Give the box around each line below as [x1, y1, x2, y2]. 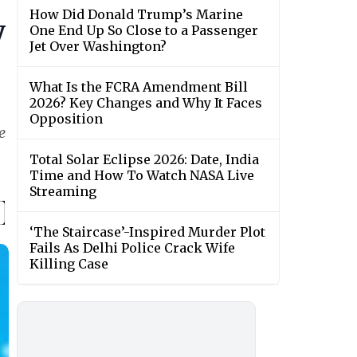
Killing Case [29, 256, 108, 273]
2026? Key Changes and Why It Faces [29, 95, 262, 112]
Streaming [29, 183, 96, 200]
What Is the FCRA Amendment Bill [29, 79, 248, 96]
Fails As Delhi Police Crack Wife [29, 240, 235, 257]
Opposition [29, 111, 103, 127]
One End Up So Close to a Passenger [29, 22, 258, 39]
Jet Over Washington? [29, 38, 167, 55]
